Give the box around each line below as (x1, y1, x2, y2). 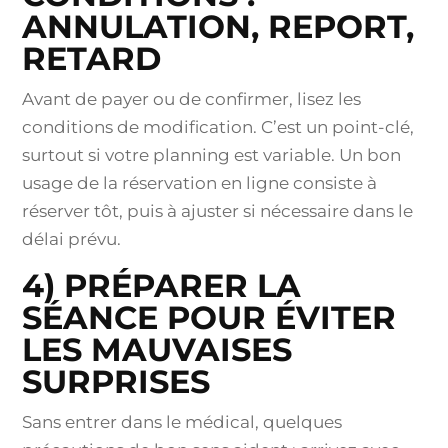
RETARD (22, 39, 162, 78)
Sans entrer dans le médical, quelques (22, 412, 343, 432)
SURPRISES (22, 362, 211, 401)
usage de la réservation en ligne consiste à (22, 173, 378, 193)
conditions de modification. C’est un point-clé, (22, 117, 415, 137)
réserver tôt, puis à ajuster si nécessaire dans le (22, 201, 414, 221)
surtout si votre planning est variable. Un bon (22, 145, 402, 165)
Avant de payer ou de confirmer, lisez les (22, 89, 362, 109)
